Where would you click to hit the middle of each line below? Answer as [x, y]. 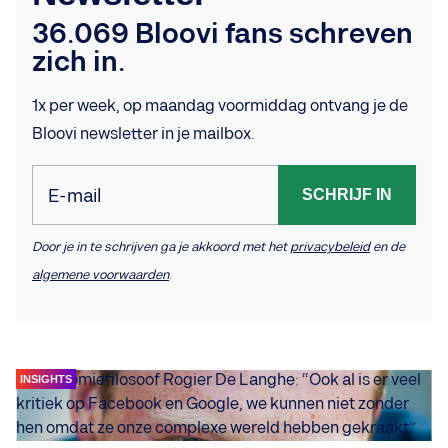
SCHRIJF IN [347, 194]
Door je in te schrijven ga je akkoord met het [161, 246]
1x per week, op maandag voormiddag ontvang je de [220, 106]
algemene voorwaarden [100, 274]
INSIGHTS [46, 378]
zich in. [78, 62]
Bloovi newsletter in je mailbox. [143, 134]
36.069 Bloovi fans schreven [222, 34]
